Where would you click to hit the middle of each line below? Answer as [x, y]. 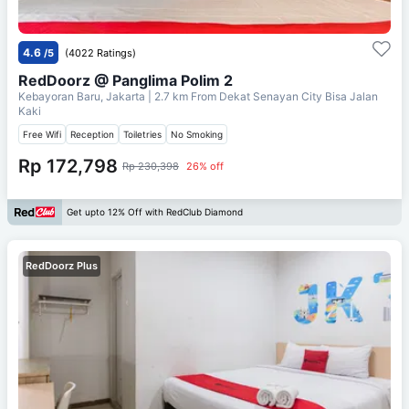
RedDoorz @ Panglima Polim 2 [126, 80]
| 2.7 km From [182, 96]
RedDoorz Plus [62, 265]
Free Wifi [42, 134]
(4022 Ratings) [100, 52]
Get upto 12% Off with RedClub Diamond [155, 212]
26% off [205, 166]
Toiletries [142, 134]
